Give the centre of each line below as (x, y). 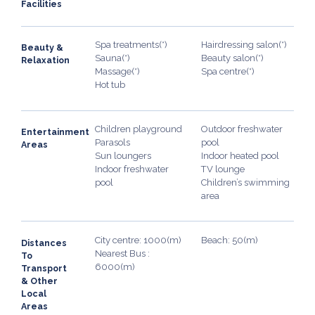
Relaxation (45, 60)
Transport (44, 268)
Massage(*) (117, 72)
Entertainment (55, 132)
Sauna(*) (112, 58)
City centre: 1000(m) (138, 240)
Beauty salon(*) (233, 58)
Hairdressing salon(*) (244, 45)
